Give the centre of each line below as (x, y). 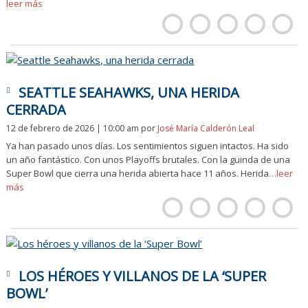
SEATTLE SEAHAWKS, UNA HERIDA (129, 92)
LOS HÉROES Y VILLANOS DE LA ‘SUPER (143, 276)
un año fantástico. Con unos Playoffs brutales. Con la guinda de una (148, 159)
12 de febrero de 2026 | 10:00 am (74, 128)
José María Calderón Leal (206, 128)
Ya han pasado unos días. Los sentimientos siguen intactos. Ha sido (148, 146)
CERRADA (36, 110)
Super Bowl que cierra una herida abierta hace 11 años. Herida (138, 173)
